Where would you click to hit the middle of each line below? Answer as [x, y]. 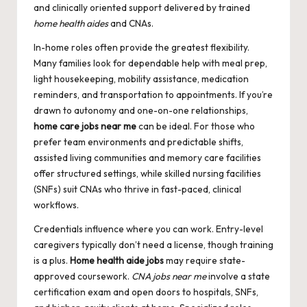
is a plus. [52, 261]
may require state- [205, 261]
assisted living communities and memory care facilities [147, 158]
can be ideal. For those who [196, 126]
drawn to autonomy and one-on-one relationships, [141, 111]
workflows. [56, 205]
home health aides [71, 24]
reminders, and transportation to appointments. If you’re [153, 95]
